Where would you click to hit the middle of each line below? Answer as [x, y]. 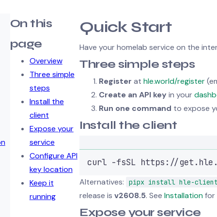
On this [31, 23]
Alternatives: [103, 182]
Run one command [135, 108]
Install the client [128, 125]
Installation [184, 195]
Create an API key [133, 95]
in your [180, 95]
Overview [46, 61]
